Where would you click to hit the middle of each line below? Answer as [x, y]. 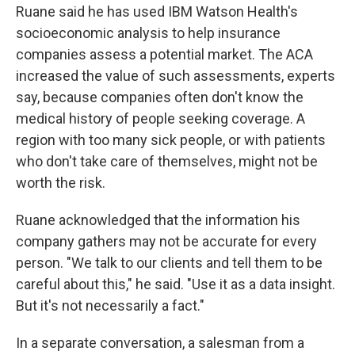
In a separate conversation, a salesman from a [160, 343]
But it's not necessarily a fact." [110, 305]
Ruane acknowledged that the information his [158, 220]
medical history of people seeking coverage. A [160, 118]
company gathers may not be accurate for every [166, 241]
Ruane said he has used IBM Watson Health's [157, 11]
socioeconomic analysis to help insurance [148, 33]
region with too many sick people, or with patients [171, 140]
